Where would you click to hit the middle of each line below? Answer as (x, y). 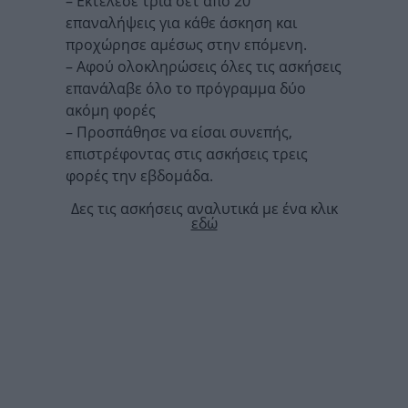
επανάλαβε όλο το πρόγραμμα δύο (186, 89)
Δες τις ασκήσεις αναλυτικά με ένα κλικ (204, 209)
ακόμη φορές (111, 111)
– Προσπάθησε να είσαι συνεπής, (179, 133)
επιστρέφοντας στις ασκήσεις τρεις (187, 154)
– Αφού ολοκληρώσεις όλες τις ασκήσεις (204, 67)
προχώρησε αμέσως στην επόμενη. (186, 45)
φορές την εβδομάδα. (139, 176)
